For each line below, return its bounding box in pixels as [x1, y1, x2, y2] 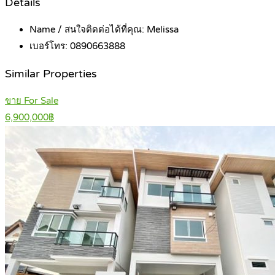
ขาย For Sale [5, 95, 58, 107]
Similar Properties [5, 67, 97, 80]
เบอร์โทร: [29, 41, 70, 52]
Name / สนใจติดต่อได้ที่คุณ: [29, 24, 147, 36]
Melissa [147, 24, 179, 36]
